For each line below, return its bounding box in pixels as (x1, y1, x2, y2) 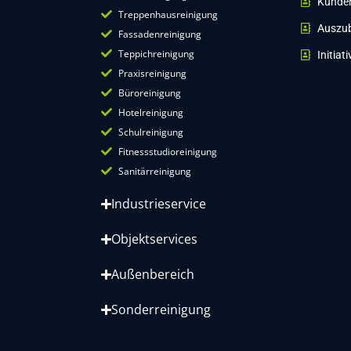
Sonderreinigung (110, 300, 211, 318)
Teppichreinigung (118, 46, 195, 60)
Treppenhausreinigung (118, 7, 219, 21)
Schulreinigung (118, 125, 184, 139)
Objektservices (110, 230, 197, 248)
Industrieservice (110, 194, 206, 212)
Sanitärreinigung (118, 164, 192, 178)
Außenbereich (110, 265, 194, 283)
